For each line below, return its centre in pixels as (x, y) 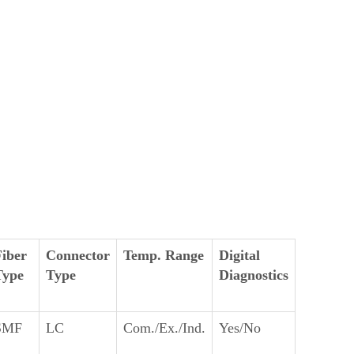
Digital (239, 255)
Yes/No (240, 328)
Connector (78, 255)
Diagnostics (254, 275)
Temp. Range (164, 255)
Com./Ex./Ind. (164, 328)
